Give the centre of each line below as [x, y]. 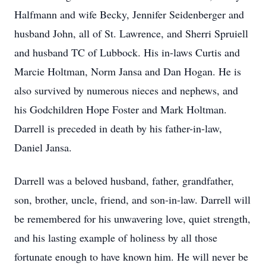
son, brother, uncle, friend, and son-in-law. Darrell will [132, 199]
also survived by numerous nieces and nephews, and [126, 90]
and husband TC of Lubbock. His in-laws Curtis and [127, 52]
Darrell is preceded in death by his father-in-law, [118, 128]
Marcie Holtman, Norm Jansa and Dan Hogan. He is [128, 71]
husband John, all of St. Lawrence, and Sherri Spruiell [131, 33]
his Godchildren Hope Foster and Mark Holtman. [121, 109]
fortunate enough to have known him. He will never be [131, 256]
